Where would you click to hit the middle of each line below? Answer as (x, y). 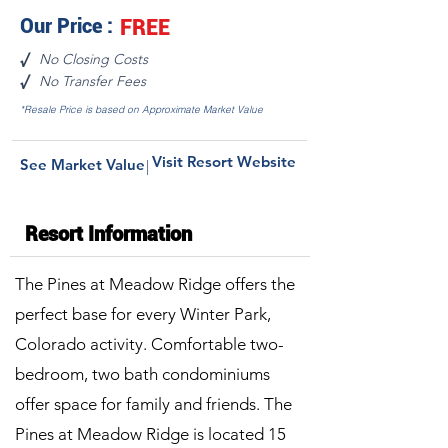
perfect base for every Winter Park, (143, 314)
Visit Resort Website (224, 161)
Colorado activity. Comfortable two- (149, 344)
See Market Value (82, 164)
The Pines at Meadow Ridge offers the (155, 284)
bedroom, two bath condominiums (142, 374)
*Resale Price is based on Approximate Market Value (141, 109)
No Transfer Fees (92, 81)
